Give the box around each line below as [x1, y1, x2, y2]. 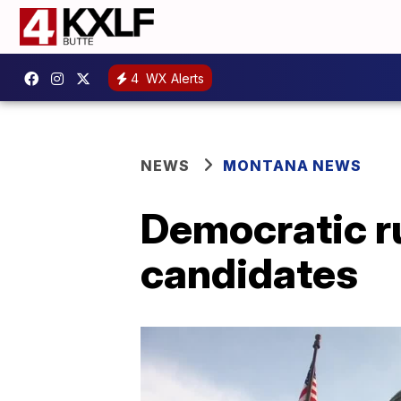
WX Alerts [142, 70, 204, 86]
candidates [141, 248, 358, 298]
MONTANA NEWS [223, 157, 362, 175]
